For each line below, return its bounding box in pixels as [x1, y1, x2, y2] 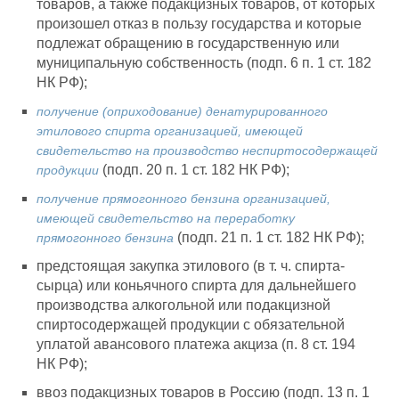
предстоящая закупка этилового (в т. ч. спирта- [37, 258, 345, 274]
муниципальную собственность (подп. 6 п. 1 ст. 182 [37, 55, 371, 71]
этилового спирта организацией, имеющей [37, 124, 303, 139]
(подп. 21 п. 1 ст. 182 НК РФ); [174, 230, 364, 246]
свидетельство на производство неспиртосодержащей [37, 143, 378, 159]
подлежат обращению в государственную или [37, 36, 339, 52]
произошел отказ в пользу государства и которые [37, 16, 362, 32]
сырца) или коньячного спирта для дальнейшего [37, 278, 356, 294]
